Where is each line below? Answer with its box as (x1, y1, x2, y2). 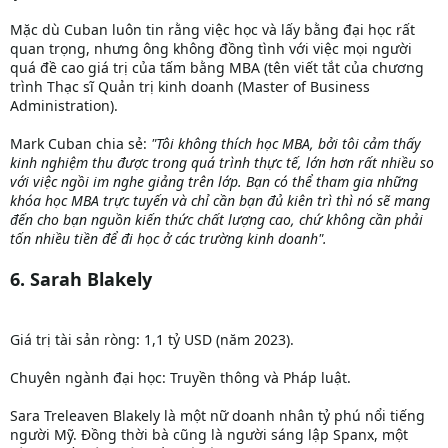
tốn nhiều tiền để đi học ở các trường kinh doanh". (10, 228, 327, 248)
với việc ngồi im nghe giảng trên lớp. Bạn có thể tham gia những (10, 171, 418, 191)
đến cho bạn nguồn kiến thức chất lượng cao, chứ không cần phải (10, 209, 423, 229)
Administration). (10, 95, 118, 115)
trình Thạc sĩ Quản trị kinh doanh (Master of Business (10, 76, 370, 96)
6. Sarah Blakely (10, 266, 152, 291)
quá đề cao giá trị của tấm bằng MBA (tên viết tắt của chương (10, 57, 424, 77)
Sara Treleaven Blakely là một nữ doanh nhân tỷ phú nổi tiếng (10, 405, 425, 425)
